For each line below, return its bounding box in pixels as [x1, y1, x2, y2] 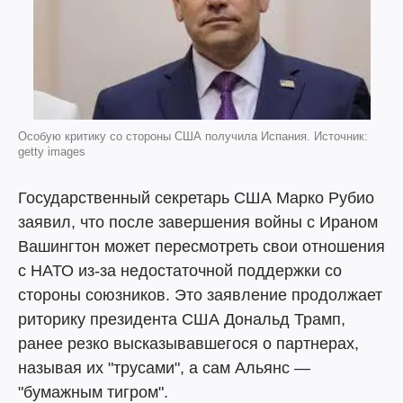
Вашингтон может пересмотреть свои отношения [18, 237, 385, 255]
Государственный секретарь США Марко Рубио [18, 189, 374, 207]
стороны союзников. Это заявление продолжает [18, 286, 382, 304]
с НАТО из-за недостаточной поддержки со [18, 262, 342, 280]
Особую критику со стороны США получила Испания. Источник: [18, 130, 368, 143]
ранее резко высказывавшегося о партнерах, [18, 335, 359, 353]
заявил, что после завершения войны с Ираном [18, 213, 378, 231]
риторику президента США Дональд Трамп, [18, 310, 345, 328]
